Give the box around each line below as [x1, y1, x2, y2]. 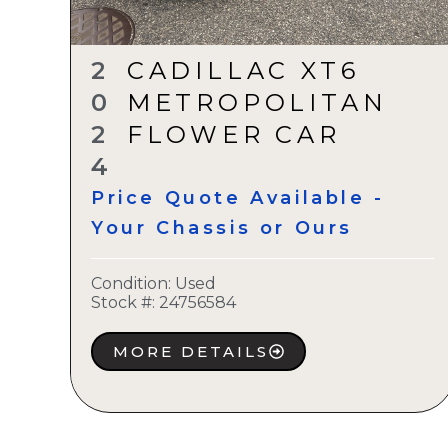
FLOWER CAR [126, 120, 341, 150]
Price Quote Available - [91, 187, 385, 210]
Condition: [91, 274, 175, 294]
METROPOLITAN [126, 88, 388, 118]
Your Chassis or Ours [91, 217, 354, 240]
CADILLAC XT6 [126, 56, 360, 86]
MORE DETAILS [113, 342, 269, 362]
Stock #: [91, 293, 155, 313]
